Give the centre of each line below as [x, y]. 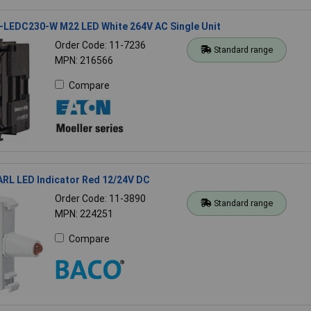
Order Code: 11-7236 [100, 45]
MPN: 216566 [84, 60]
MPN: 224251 [84, 213]
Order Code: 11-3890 [100, 198]
